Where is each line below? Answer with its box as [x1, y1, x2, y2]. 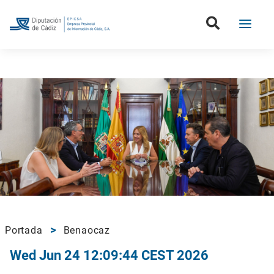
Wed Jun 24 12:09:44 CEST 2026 [10, 247, 209, 263]
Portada [5, 224, 43, 236]
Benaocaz [63, 224, 111, 236]
